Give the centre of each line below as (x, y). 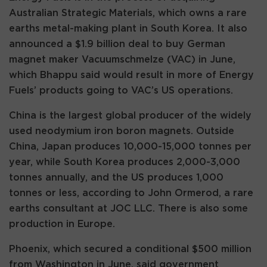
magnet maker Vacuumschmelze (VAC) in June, (122, 59)
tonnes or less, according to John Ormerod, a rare (131, 193)
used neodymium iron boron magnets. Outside (122, 131)
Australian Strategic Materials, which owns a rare (128, 13)
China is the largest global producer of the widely (130, 115)
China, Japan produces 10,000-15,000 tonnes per (130, 146)
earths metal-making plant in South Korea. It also (128, 28)
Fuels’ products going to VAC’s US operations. (121, 90)
